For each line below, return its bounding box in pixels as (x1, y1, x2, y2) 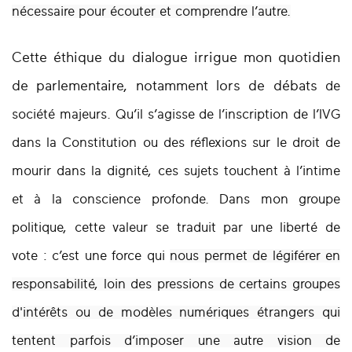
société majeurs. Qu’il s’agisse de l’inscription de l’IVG (12, 108, 340, 122)
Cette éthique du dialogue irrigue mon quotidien (12, 51, 340, 66)
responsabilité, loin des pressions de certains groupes (12, 277, 340, 291)
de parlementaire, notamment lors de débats (12, 79, 325, 94)
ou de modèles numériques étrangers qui (75, 306, 341, 320)
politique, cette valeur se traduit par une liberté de (12, 221, 340, 235)
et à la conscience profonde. (12, 192, 220, 207)
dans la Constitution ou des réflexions (12, 136, 253, 150)
